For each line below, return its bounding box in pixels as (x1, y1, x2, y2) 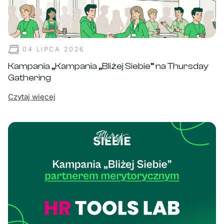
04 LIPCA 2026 (22, 45, 85, 53)
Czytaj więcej (8, 92, 55, 102)
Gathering (8, 72, 51, 83)
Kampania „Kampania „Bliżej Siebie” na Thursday (8, 61, 208, 72)
